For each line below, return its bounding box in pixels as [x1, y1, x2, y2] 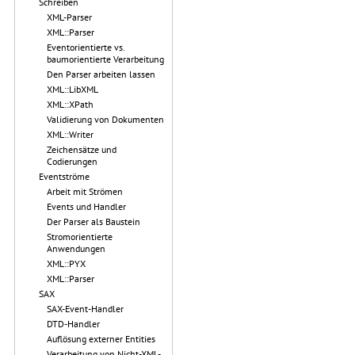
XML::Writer [47, 128, 94, 140]
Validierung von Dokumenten [47, 113, 164, 125]
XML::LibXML [47, 83, 98, 95]
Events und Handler [47, 200, 126, 212]
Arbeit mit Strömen [47, 185, 123, 197]
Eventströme [39, 170, 90, 182]
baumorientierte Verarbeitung [47, 53, 164, 65]
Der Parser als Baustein [47, 216, 140, 227]
